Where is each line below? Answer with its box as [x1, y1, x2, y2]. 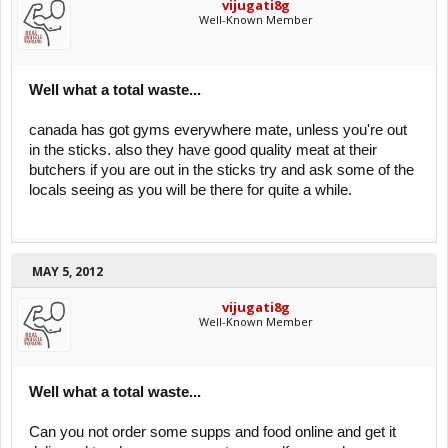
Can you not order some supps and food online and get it [29, 424, 396, 440]
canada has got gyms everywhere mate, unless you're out [29, 122, 407, 138]
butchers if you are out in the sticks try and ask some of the [29, 162, 414, 178]
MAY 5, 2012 [32, 263, 103, 280]
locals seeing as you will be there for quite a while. [29, 182, 352, 198]
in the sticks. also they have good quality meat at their [29, 142, 377, 158]
